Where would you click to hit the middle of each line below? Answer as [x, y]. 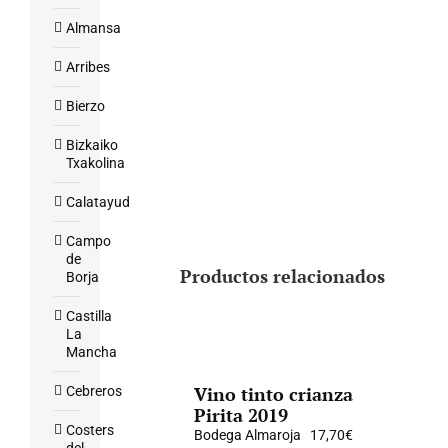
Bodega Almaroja [248, 435]
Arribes [88, 67]
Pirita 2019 [241, 415]
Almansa [93, 28]
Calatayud [98, 202]
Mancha [91, 352]
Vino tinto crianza [274, 394]
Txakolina [95, 163]
